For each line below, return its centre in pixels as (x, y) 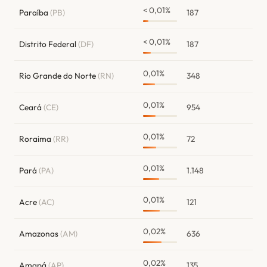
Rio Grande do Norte (58, 75)
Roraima (36, 139)
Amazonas (40, 233)
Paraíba (35, 12)
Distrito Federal (49, 44)
